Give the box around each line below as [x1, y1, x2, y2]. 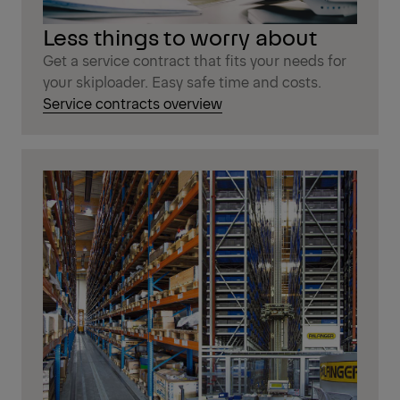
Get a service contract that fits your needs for [43, 50, 346, 71]
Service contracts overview [43, 93, 222, 113]
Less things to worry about [43, 21, 318, 52]
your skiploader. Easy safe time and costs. [43, 71, 321, 92]
